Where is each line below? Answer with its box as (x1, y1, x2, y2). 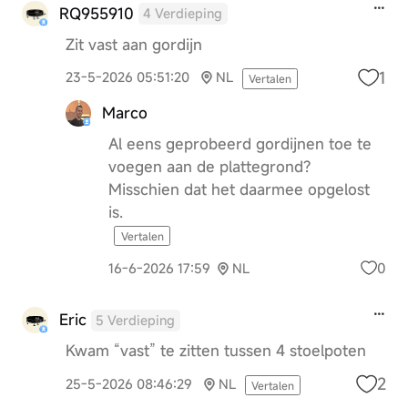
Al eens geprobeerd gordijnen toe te (108, 133, 372, 154)
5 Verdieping (96, 311, 176, 330)
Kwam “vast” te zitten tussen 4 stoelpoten (65, 341, 366, 362)
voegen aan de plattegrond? (108, 156, 311, 177)
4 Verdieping (143, 5, 223, 23)
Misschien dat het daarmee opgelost (108, 178, 371, 199)
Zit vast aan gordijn (65, 34, 202, 55)
